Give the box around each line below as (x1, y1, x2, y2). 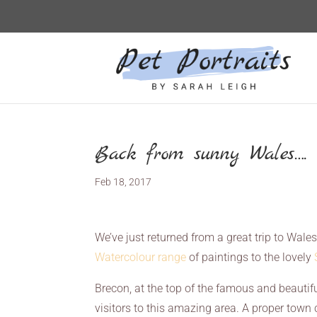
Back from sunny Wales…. (95, 141, 308, 168)
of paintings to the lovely (186, 250, 315, 264)
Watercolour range (95, 250, 187, 264)
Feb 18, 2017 (95, 176, 152, 188)
